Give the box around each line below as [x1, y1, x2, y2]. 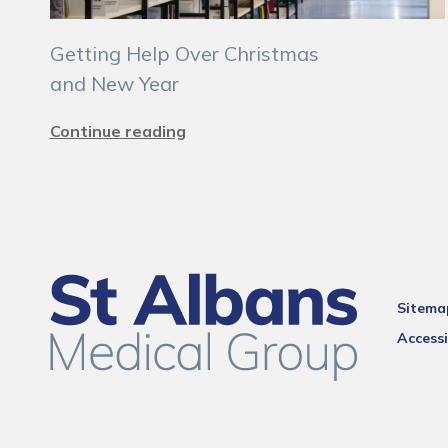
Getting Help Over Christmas [49, 41, 319, 66]
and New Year [49, 71, 179, 96]
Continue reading [49, 121, 186, 141]
